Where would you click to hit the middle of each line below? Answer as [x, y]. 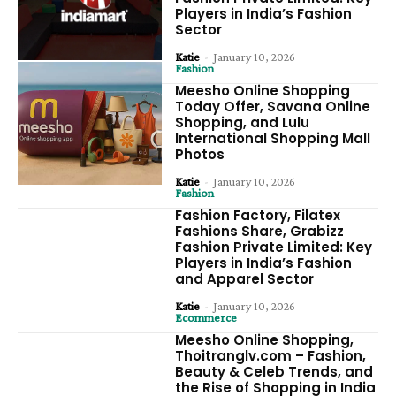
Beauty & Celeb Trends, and [274, 371]
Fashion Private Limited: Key [274, 247]
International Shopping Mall [273, 138]
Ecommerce [206, 317]
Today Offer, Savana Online [273, 106]
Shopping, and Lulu [243, 122]
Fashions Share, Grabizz [260, 231]
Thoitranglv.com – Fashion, [271, 355]
